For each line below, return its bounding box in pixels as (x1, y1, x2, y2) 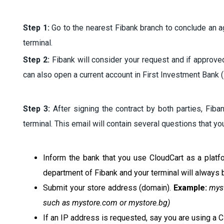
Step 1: (23, 22, 49, 32)
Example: (173, 182, 207, 192)
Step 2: (23, 54, 50, 64)
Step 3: (23, 103, 50, 113)
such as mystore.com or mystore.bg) (43, 197, 170, 207)
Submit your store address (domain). (43, 182, 173, 192)
